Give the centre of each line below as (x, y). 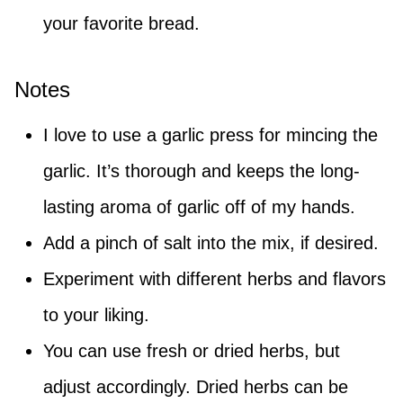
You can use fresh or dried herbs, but (192, 351)
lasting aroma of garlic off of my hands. (199, 207)
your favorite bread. (121, 24)
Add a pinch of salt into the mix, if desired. (211, 243)
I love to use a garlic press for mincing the (210, 135)
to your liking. (96, 315)
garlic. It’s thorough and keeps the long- (201, 171)
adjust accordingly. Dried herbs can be (196, 387)
